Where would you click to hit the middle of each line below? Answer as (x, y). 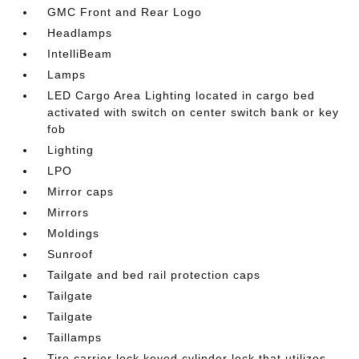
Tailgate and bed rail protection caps (154, 274)
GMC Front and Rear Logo (125, 12)
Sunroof (71, 254)
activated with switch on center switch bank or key (194, 112)
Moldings (74, 233)
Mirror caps (81, 191)
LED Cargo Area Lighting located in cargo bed (182, 95)
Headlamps (80, 32)
